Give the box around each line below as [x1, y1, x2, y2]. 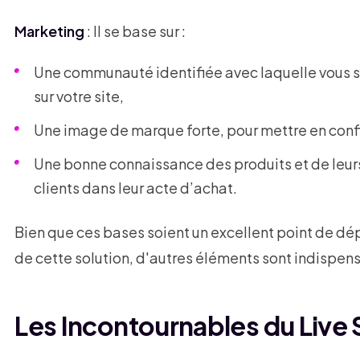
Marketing [14, 22, 85, 41]
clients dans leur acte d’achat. [34, 178, 238, 198]
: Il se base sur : [84, 22, 186, 41]
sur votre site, [34, 87, 125, 106]
